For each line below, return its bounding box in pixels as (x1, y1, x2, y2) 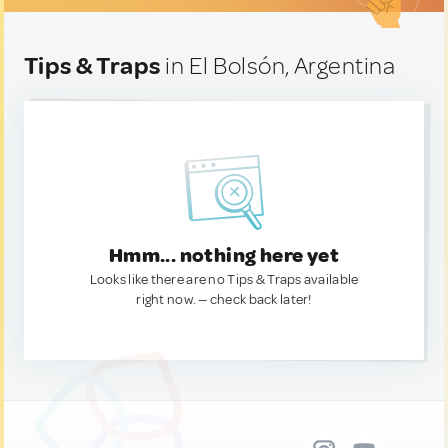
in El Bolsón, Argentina (160, 51, 396, 81)
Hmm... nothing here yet (108, 243, 340, 268)
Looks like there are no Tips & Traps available (89, 271, 359, 288)
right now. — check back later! (136, 291, 312, 308)
